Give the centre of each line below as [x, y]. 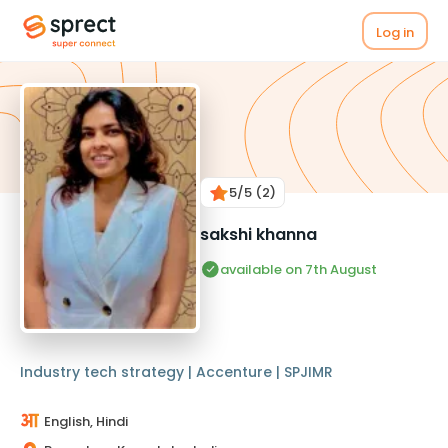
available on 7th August [298, 269]
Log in [395, 32]
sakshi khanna [258, 234]
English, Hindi [86, 421]
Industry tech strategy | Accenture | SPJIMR [176, 371]
